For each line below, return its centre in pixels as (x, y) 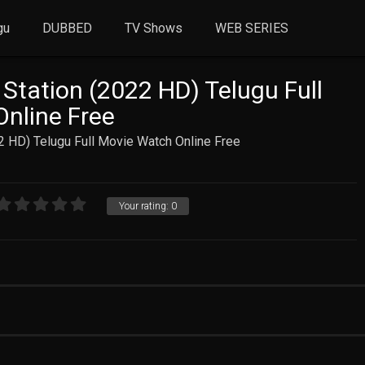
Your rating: (145, 206)
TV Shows (154, 28)
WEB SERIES (252, 28)
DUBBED (68, 28)
